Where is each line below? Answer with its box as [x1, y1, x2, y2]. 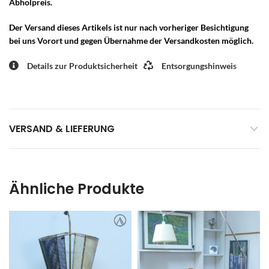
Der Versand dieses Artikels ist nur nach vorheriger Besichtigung [9, 22, 249, 32]
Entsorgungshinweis [162, 60, 237, 71]
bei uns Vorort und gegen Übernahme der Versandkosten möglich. [9, 35, 253, 46]
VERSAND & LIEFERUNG [9, 122, 115, 136]
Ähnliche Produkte [9, 179, 144, 199]
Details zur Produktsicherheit [27, 60, 138, 71]
